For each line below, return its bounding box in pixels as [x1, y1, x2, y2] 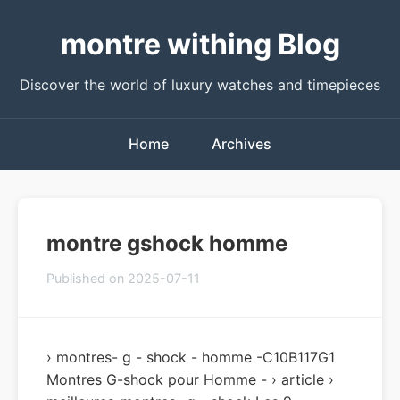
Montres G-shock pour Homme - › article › [46, 371, 334, 388]
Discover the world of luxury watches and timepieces [20, 76, 380, 94]
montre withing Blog [60, 27, 340, 62]
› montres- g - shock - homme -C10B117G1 [46, 348, 335, 366]
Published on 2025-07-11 [46, 271, 200, 286]
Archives [212, 135, 271, 153]
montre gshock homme [46, 230, 287, 256]
